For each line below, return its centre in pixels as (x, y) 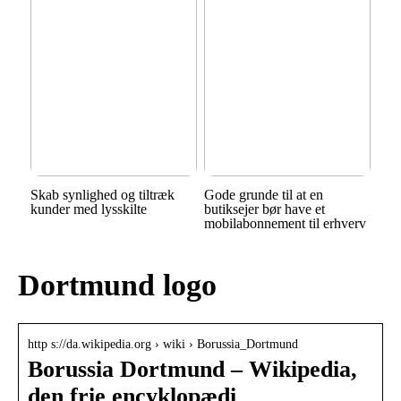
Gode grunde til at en (263, 195)
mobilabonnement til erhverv (285, 224)
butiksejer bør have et (264, 209)
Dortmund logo (117, 285)
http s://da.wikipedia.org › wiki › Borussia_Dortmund (163, 344)
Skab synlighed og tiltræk (102, 195)
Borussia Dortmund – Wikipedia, (192, 369)
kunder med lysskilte (88, 209)
